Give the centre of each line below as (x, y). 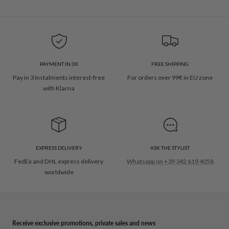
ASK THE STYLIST (170, 148)
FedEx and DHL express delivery (59, 162)
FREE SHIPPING (170, 64)
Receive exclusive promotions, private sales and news (84, 223)
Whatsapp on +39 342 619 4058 (170, 162)
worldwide (59, 172)
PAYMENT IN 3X (59, 64)
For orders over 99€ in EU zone (170, 77)
